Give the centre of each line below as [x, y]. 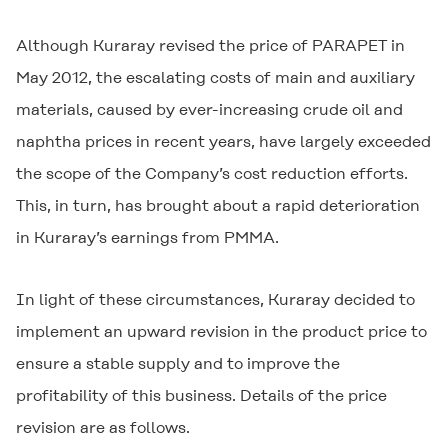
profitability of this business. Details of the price [201, 395]
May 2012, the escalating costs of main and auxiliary [215, 77]
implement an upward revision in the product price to [221, 331]
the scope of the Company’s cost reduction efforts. [212, 173]
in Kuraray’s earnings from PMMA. [147, 237]
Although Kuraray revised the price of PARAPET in [210, 45]
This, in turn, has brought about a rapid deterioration [218, 205]
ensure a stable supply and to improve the [178, 363]
